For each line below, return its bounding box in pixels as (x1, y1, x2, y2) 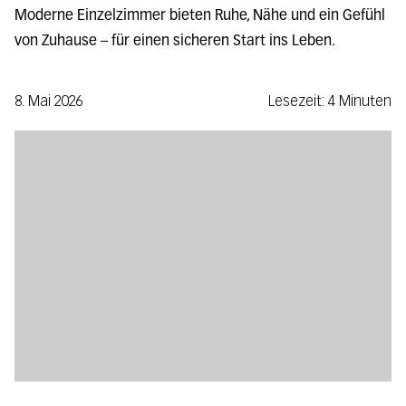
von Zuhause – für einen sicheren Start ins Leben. (14, 34, 335, 49)
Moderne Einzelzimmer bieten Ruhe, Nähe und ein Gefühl (14, 8, 385, 24)
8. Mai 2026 (14, 92, 83, 110)
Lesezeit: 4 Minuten (268, 92, 391, 110)
